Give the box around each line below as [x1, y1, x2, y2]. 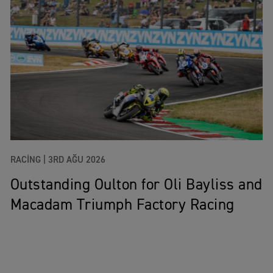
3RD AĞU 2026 [48, 155, 105, 165]
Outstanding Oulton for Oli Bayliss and [10, 178, 263, 194]
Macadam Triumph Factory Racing [10, 198, 235, 214]
